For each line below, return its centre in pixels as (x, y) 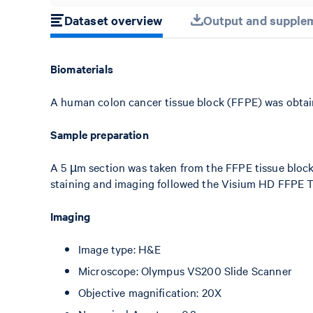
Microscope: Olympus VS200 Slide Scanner (185, 270)
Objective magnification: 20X (150, 292)
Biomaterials (82, 68)
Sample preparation (100, 134)
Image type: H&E (120, 249)
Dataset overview (114, 20)
